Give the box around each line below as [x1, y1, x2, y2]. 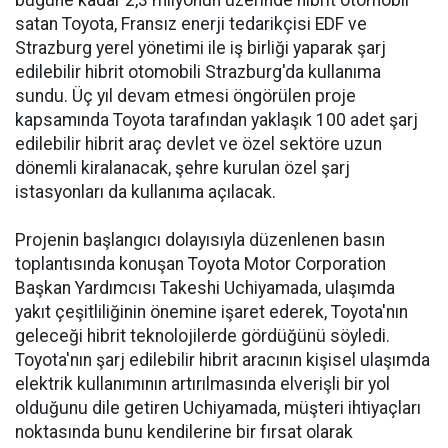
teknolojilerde [130, 326, 237, 346]
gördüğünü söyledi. [237, 326, 390, 346]
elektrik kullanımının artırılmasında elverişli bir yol [15, 374, 390, 394]
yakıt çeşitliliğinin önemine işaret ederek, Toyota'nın [15, 302, 408, 322]
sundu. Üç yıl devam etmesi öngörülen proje [15, 86, 356, 106]
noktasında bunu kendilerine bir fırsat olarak [15, 422, 353, 442]
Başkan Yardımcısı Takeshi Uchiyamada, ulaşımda [15, 278, 395, 298]
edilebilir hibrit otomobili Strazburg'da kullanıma [15, 62, 381, 82]
